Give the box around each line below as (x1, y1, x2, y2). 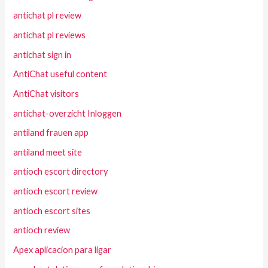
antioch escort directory (13, 166, 108, 177)
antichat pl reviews (13, 30, 86, 40)
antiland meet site (13, 147, 83, 157)
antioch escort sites (13, 205, 91, 216)
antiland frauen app (13, 127, 89, 138)
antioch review (13, 225, 71, 236)
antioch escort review (13, 186, 98, 197)
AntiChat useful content (13, 69, 108, 80)
